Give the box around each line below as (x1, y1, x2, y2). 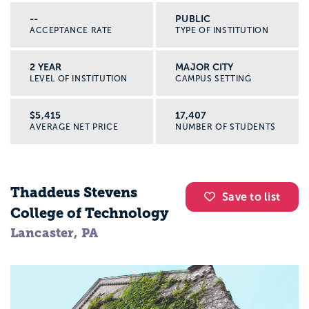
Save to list (222, 190, 280, 203)
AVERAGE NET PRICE (30, 121, 119, 132)
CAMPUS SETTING (175, 73, 252, 83)
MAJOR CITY (175, 61, 234, 72)
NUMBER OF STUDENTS (175, 121, 276, 132)
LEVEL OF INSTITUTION (30, 73, 128, 83)
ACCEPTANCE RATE (30, 25, 112, 35)
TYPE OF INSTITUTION (175, 25, 269, 35)
